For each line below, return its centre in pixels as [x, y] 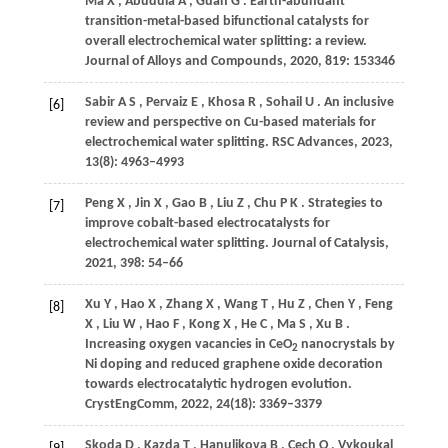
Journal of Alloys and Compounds [183, 61]
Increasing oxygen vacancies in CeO [188, 344]
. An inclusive [355, 102]
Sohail [283, 102]
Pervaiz [166, 102]
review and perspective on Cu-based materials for [230, 122]
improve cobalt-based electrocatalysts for [207, 223]
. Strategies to [341, 203]
